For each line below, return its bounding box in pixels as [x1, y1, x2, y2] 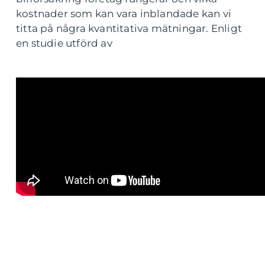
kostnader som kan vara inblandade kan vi [16, 8, 232, 20]
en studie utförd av [16, 37, 112, 50]
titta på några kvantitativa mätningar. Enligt [16, 22, 243, 35]
